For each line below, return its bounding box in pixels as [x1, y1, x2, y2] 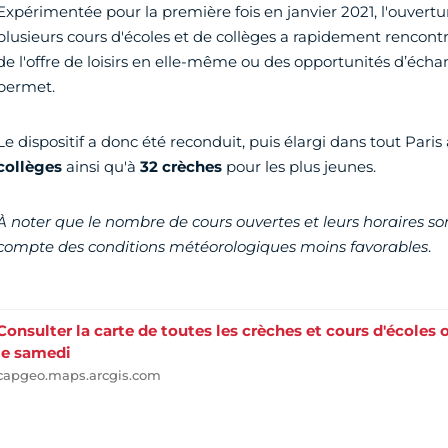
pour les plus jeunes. [225, 156, 376, 176]
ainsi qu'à [61, 156, 140, 176]
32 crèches [139, 156, 226, 176]
